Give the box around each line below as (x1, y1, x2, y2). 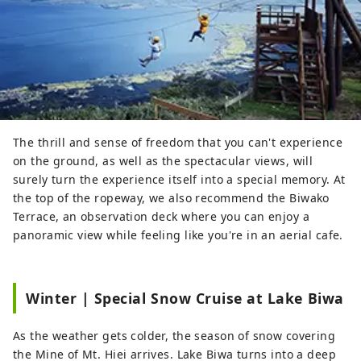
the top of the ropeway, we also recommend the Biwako (13, 190, 330, 206)
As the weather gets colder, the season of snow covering (13, 328, 336, 344)
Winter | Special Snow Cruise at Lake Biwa (26, 288, 344, 309)
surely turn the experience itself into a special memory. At (13, 172, 346, 188)
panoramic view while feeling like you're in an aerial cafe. (13, 227, 343, 243)
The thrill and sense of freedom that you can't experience (13, 135, 342, 151)
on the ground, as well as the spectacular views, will (13, 153, 313, 169)
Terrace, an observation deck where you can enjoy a (13, 209, 310, 225)
